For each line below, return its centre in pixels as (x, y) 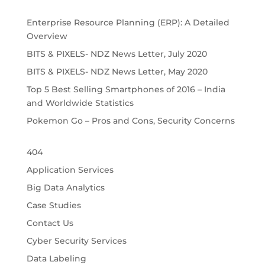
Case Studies (54, 206)
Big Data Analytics (65, 188)
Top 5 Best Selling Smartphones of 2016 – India (126, 90)
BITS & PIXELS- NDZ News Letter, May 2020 (117, 72)
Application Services (70, 170)
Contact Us (50, 223)
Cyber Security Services (76, 241)
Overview (47, 36)
